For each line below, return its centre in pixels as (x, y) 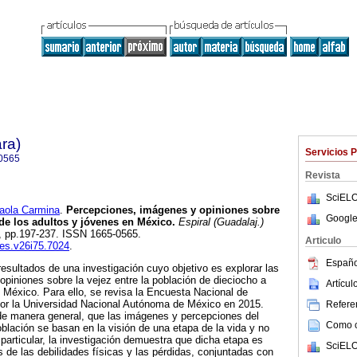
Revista (323, 175)
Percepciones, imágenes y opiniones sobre (171, 210)
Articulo (323, 241)
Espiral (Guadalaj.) (220, 222)
